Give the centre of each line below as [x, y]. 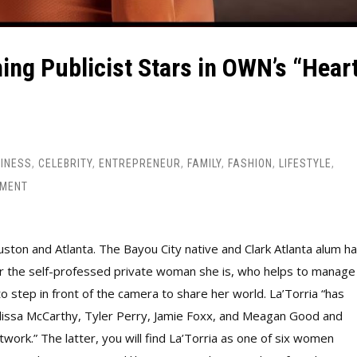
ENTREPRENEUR [140, 163]
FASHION [250, 163]
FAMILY [204, 163]
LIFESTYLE [305, 163]
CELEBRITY [65, 163]
